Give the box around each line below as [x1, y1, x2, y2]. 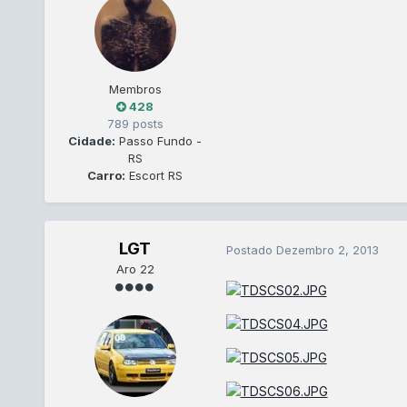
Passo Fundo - [115, 134, 203, 149]
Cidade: [68, 134, 116, 149]
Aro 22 [115, 262, 154, 277]
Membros [108, 82, 162, 97]
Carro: [87, 168, 126, 184]
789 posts [106, 116, 164, 132]
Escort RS [125, 168, 184, 184]
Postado [225, 242, 276, 257]
